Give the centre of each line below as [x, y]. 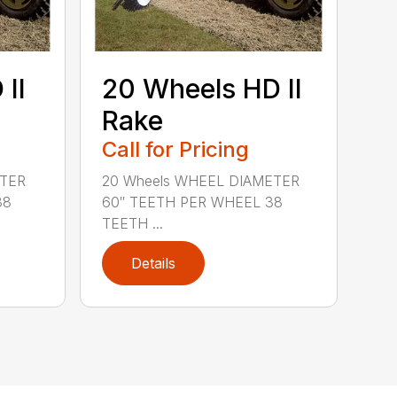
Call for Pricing [176, 150]
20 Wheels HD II [202, 89]
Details [154, 264]
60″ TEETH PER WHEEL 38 [193, 202]
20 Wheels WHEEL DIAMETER [201, 181]
